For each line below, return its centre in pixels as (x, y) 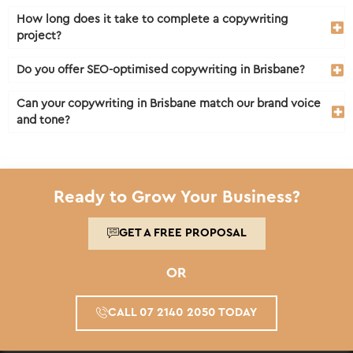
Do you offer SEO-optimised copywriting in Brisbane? (161, 70)
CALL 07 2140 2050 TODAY (182, 313)
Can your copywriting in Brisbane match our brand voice (169, 104)
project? (39, 36)
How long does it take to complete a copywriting (152, 20)
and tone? (43, 121)
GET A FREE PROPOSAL (182, 233)
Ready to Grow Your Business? (176, 197)
